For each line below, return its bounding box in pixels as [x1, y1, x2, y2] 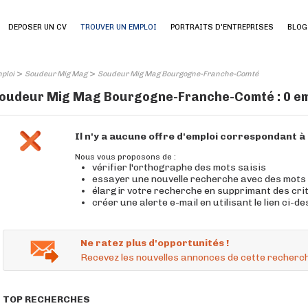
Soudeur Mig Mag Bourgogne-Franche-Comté [98, 69, 258, 78]
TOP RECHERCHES [3, 294, 90, 305]
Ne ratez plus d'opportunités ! [80, 237, 229, 249]
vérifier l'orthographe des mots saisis [92, 162, 266, 173]
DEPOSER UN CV [8, 23, 67, 32]
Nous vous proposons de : [75, 152, 176, 162]
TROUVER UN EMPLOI [80, 23, 157, 32]
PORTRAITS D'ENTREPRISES [170, 23, 274, 32]
